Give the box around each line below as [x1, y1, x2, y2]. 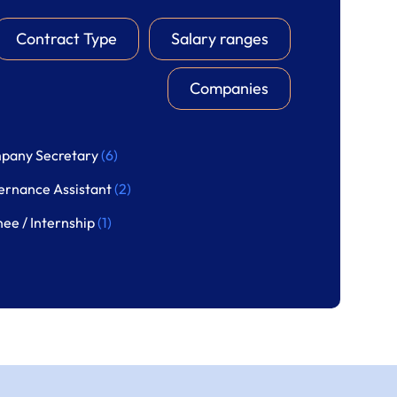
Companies [190, 78, 269, 98]
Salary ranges [171, 28, 269, 49]
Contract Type [16, 28, 117, 49]
